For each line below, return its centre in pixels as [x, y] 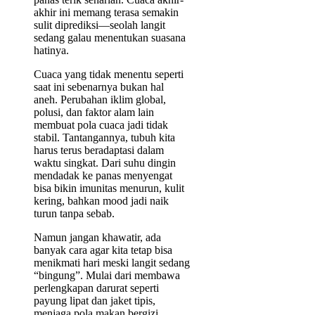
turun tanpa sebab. [74, 213]
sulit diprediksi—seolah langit [99, 25]
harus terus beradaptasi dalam [99, 150]
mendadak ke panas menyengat [103, 175]
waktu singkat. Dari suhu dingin [105, 162]
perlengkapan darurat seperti [96, 288]
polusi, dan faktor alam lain [94, 112]
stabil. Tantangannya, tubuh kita [104, 137]
